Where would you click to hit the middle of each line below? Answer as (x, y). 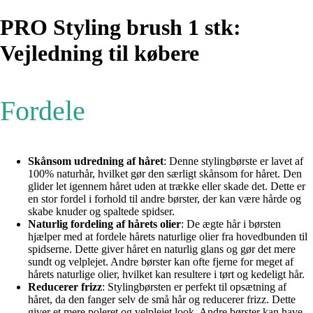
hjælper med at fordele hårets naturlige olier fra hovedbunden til (168, 237)
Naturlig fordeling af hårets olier (104, 224)
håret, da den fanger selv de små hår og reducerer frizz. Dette (162, 300)
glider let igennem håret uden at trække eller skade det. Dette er (167, 187)
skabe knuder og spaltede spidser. (101, 212)
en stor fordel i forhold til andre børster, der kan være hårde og (165, 199)
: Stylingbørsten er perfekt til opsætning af (194, 287)
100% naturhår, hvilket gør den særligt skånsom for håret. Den (165, 174)
